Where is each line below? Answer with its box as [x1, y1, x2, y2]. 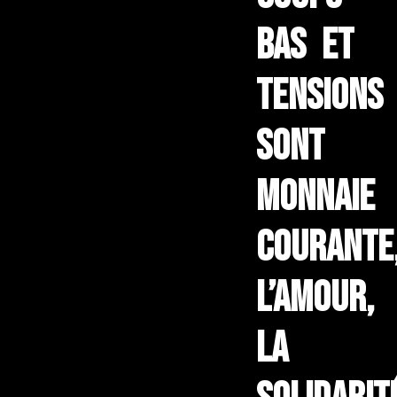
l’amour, [255, 273, 374, 324]
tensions [255, 71, 383, 122]
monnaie [255, 172, 375, 223]
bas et [255, 20, 354, 72]
